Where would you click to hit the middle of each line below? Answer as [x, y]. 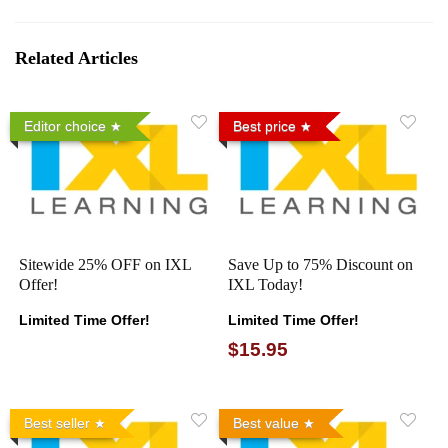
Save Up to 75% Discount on [321, 265]
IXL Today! [266, 285]
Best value [266, 423]
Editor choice [65, 125]
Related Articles [76, 57]
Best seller [57, 423]
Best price [265, 125]
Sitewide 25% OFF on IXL [105, 265]
